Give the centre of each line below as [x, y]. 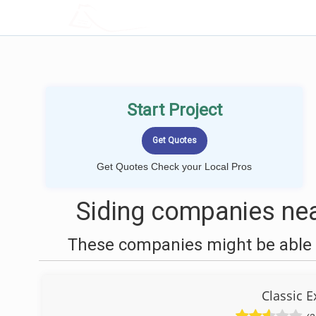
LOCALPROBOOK [150, 17]
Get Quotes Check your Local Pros [174, 166]
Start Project [174, 110]
